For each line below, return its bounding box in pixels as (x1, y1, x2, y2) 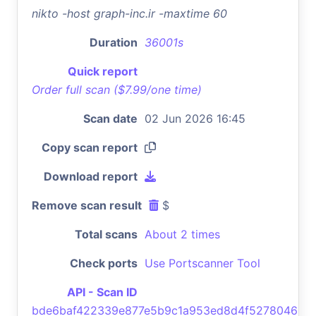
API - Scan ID (67, 284, 138, 299)
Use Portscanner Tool (145, 255, 260, 270)
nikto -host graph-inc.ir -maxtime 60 (32, 6, 227, 20)
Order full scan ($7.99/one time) (32, 82, 202, 97)
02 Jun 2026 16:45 (145, 111, 245, 126)
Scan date (83, 111, 138, 126)
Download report (44, 169, 138, 183)
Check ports (70, 255, 138, 270)
